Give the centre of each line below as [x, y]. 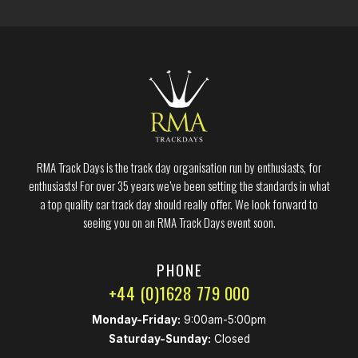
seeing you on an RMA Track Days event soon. [179, 222]
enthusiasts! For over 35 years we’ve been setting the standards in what [179, 185]
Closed [230, 338]
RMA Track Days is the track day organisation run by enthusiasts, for [179, 167]
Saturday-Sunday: [159, 338]
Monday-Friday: [136, 319]
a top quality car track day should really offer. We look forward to [179, 203]
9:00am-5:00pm [223, 319]
